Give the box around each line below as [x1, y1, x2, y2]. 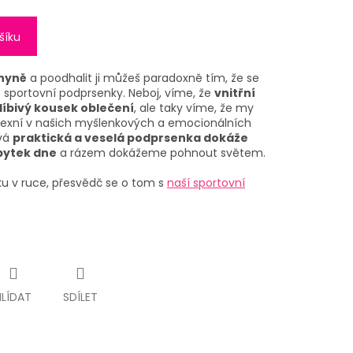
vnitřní [214, 85, 255, 102]
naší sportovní [167, 175, 245, 191]
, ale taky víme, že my [134, 100, 254, 117]
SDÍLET [63, 289, 98, 306]
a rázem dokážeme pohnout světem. [57, 145, 266, 162]
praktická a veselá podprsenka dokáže [13, 130, 248, 147]
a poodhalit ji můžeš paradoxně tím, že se [27, 70, 259, 87]
